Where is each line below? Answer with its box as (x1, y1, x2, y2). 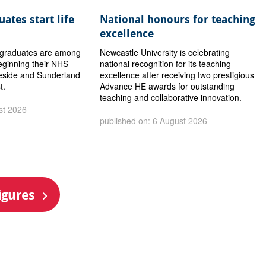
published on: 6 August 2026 (100, 114, 208, 126)
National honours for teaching (100, 11, 256, 27)
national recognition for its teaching (100, 57, 232, 69)
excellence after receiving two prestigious (100, 68, 255, 81)
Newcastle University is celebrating (100, 46, 230, 58)
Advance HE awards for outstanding (100, 80, 235, 92)
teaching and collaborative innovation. (100, 91, 242, 103)
